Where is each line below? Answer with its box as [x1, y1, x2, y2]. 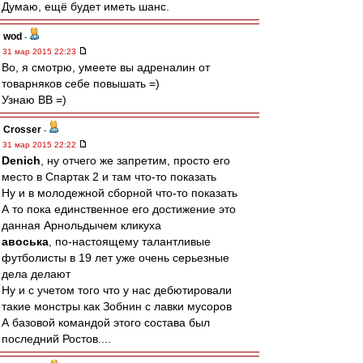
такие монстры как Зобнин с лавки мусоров [2, 300, 232, 313]
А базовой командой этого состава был [2, 316, 210, 329]
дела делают [2, 267, 70, 280]
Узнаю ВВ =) [2, 93, 66, 106]
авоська [2, 235, 49, 248]
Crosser [3, 124, 41, 135]
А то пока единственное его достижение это [2, 203, 236, 216]
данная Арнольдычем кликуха [2, 219, 161, 232]
